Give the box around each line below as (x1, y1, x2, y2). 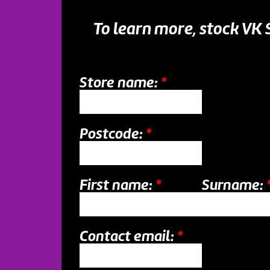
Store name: (80, 72, 161, 92)
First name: (80, 174, 155, 194)
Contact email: (80, 225, 177, 245)
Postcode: (80, 123, 146, 143)
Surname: (202, 174, 266, 194)
